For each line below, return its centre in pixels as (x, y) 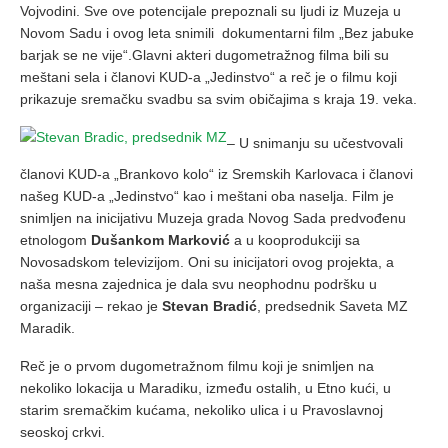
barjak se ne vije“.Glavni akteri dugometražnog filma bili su (204, 55)
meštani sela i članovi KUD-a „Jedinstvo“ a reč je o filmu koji (208, 77)
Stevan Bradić (209, 306)
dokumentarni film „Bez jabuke (318, 33)
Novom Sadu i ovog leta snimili (117, 33)
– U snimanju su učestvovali (315, 143)
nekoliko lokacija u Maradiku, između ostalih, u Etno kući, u (205, 388)
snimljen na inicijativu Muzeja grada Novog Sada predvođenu (213, 218)
